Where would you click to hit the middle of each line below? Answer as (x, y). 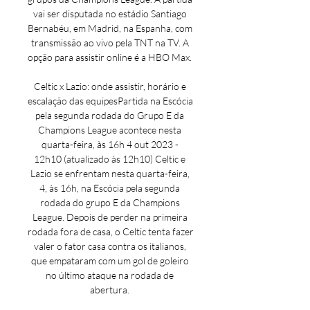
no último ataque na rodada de (110, 275)
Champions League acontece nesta (110, 130)
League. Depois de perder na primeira (110, 217)
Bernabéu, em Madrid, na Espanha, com (110, 28)
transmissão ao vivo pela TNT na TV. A (110, 43)
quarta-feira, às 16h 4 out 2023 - (110, 144)
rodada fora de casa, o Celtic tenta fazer (111, 231)
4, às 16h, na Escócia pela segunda (110, 188)
